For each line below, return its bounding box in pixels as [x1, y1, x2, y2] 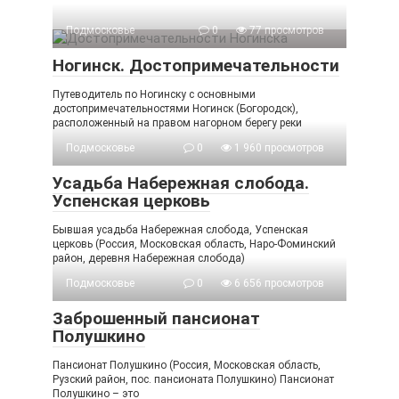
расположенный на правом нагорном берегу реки [53, 117, 302, 130]
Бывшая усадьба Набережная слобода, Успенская [53, 224, 308, 237]
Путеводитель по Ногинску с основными [53, 88, 256, 102]
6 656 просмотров [232, 277, 324, 290]
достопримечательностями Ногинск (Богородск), [53, 102, 298, 116]
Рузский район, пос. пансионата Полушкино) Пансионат [53, 373, 334, 387]
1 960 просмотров [232, 142, 324, 155]
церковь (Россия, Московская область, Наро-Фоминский [53, 238, 336, 251]
